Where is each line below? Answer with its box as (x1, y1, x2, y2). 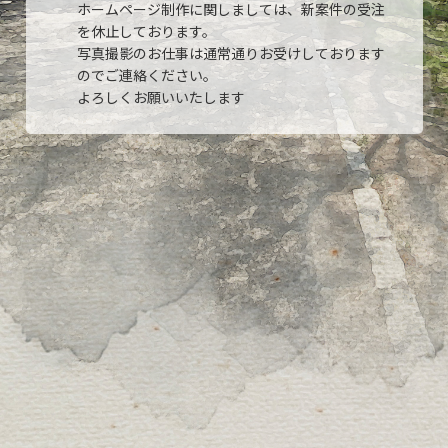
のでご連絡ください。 (76, 65, 217, 86)
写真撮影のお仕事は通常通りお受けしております (76, 43, 385, 64)
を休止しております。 (76, 21, 216, 42)
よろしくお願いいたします (76, 87, 245, 108)
